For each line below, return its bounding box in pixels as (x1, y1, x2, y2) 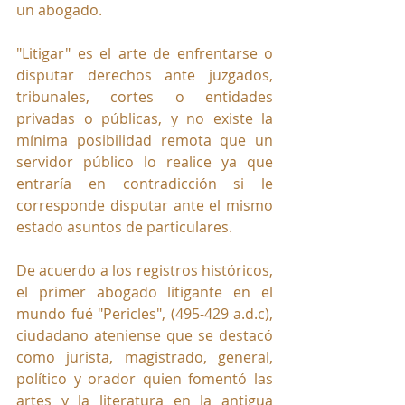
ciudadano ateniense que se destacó (16, 325, 273, 346)
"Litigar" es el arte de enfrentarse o (16, 43, 273, 64)
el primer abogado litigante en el (16, 282, 273, 303)
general (218, 347, 270, 368)
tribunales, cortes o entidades (16, 87, 273, 108)
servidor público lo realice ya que (16, 152, 273, 173)
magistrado (124, 347, 203, 368)
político (16, 369, 67, 390)
